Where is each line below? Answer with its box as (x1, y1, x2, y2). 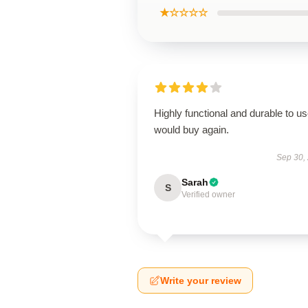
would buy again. (154, 124, 229, 135)
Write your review (160, 275, 241, 286)
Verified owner (181, 190, 235, 199)
